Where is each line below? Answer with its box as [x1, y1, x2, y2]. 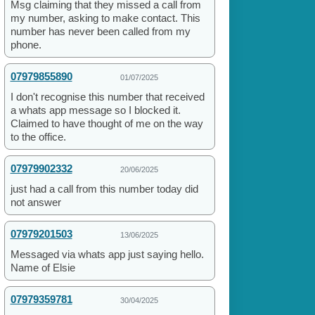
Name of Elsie [10, 262, 75, 274]
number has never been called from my [10, 25, 191, 38]
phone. [10, 39, 41, 51]
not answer [10, 196, 61, 209]
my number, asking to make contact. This [10, 12, 200, 25]
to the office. [10, 131, 66, 143]
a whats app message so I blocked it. [10, 104, 181, 117]
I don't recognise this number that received [10, 91, 205, 103]
